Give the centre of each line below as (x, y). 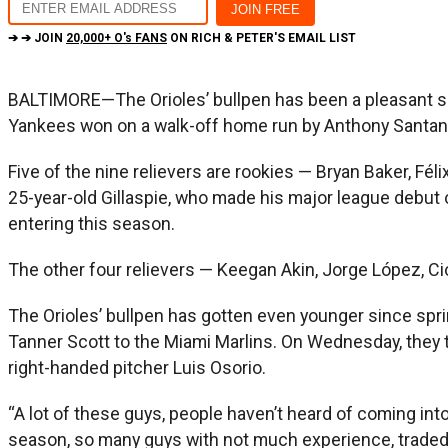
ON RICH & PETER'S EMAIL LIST (261, 37)
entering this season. (91, 223)
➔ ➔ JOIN (37, 37)
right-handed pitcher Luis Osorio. (137, 367)
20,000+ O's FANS (116, 37)
